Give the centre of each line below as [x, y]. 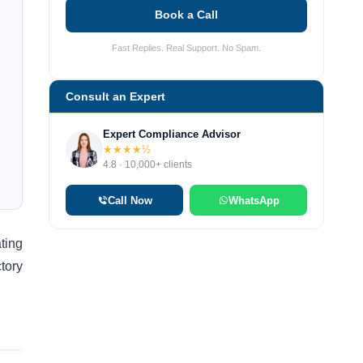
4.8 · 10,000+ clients [147, 165]
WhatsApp [254, 200]
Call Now [130, 200]
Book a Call [186, 15]
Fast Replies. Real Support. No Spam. [186, 47]
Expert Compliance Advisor [172, 135]
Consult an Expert [115, 97]
